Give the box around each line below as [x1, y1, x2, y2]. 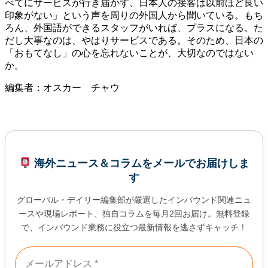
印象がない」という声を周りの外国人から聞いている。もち [5, 10, 263, 20]
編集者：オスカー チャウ [5, 82, 120, 93]
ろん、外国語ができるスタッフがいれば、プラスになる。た [5, 22, 263, 33]
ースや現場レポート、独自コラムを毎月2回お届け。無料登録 [19, 208, 249, 218]
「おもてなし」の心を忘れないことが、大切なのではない [5, 47, 254, 58]
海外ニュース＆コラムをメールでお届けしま [31, 157, 249, 169]
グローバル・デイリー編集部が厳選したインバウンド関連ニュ [17, 194, 251, 205]
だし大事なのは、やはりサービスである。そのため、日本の [5, 35, 263, 45]
